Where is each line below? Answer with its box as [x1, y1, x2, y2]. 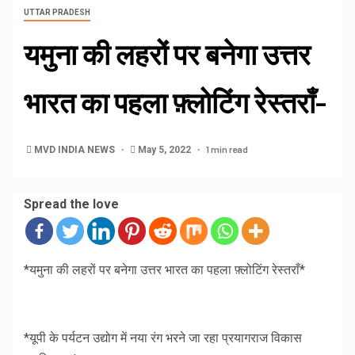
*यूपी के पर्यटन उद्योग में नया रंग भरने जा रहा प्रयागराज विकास [24, 330, 302, 346]
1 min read [206, 143, 248, 155]
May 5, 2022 [136, 144, 193, 156]
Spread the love [24, 197, 119, 212]
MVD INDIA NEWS [34, 144, 117, 156]
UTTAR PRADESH [24, 8, 90, 17]
